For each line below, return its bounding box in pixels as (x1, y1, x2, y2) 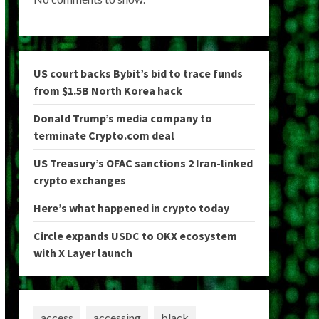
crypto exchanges (33, 173, 126, 187)
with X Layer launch (33, 246, 132, 260)
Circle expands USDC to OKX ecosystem (33, 229, 237, 243)
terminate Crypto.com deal (33, 128, 174, 142)
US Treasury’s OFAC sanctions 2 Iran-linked (33, 156, 253, 170)
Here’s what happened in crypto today (33, 201, 229, 215)
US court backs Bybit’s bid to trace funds (33, 66, 243, 80)
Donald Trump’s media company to (33, 111, 212, 125)
